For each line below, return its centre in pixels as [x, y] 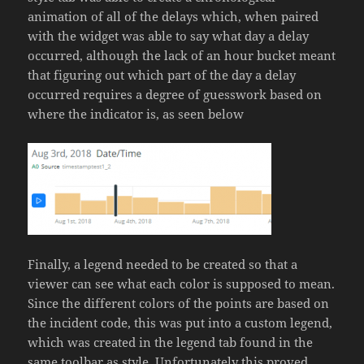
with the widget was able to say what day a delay [169, 36]
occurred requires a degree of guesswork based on [175, 95]
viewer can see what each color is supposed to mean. [182, 284]
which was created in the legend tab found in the [171, 342]
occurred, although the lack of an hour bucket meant [182, 56]
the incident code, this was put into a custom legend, [180, 323]
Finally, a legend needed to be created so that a [163, 264]
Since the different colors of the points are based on [179, 303]
